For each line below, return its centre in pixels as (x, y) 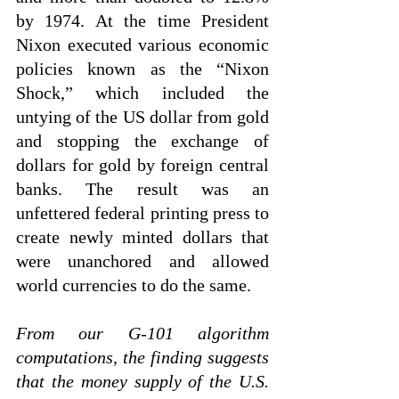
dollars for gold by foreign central (142, 165)
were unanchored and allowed (142, 261)
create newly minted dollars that (142, 237)
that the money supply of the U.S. (142, 381)
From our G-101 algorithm (142, 333)
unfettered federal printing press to (142, 213)
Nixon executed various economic (142, 45)
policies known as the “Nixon (142, 69)
